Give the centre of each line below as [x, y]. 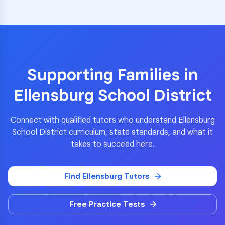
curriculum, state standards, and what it [140, 132]
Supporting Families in [113, 75]
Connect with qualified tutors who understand [94, 120]
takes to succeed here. [113, 144]
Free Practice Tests [107, 204]
